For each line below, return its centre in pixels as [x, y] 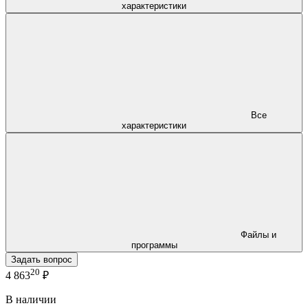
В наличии [31, 300]
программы [154, 245]
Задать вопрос [42, 259]
